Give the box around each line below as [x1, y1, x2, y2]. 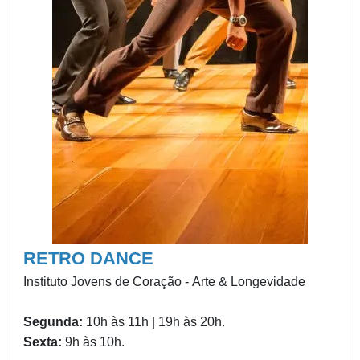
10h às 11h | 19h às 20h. [86, 314, 225, 329]
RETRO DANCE [23, 247, 153, 268]
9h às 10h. [65, 334, 125, 349]
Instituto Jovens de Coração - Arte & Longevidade [23, 274, 305, 288]
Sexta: [23, 334, 65, 349]
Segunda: [23, 314, 86, 329]
